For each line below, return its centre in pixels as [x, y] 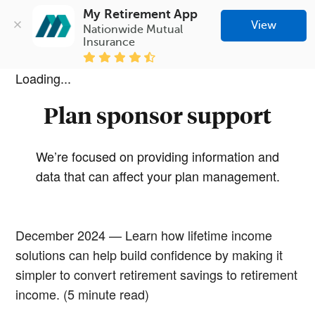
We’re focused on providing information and [157, 156]
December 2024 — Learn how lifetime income [144, 234]
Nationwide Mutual [133, 29]
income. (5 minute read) [82, 294]
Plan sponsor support [157, 115]
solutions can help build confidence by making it [149, 254]
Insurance [109, 42]
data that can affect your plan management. [157, 175]
